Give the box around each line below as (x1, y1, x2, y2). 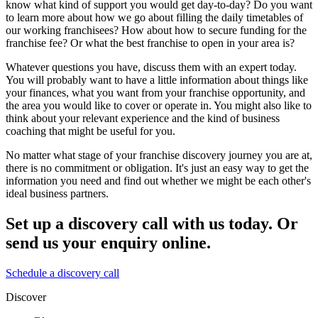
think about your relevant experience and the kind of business (6, 112, 280, 125)
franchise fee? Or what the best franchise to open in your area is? (6, 37, 295, 50)
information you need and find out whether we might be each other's (6, 175, 311, 187)
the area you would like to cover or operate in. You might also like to (6, 99, 312, 112)
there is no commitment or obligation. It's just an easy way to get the (6, 162, 309, 175)
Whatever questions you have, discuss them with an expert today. (6, 61, 297, 74)
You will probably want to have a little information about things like (6, 74, 308, 87)
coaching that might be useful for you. (6, 125, 175, 138)
